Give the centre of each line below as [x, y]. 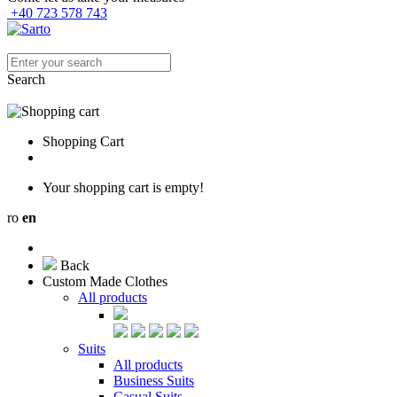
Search [26, 79]
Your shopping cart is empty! [123, 187]
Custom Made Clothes [105, 281]
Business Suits [154, 381]
